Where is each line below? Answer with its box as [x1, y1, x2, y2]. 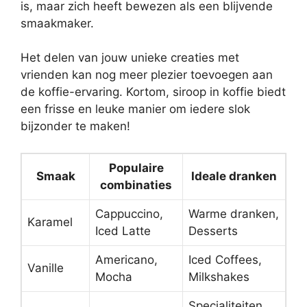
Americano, [95, 252, 158, 267]
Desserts [188, 223, 238, 238]
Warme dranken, [188, 206, 279, 221]
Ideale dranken [191, 169, 277, 183]
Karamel [27, 214, 73, 229]
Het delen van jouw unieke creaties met [21, 51, 239, 65]
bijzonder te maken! [21, 119, 130, 134]
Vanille [27, 260, 64, 275]
